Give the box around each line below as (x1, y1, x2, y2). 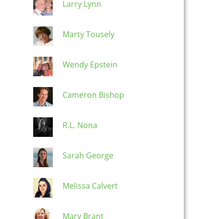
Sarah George (63, 150, 113, 161)
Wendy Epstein (63, 59, 117, 70)
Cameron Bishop (63, 89, 124, 101)
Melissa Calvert (63, 180, 118, 192)
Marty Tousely (63, 29, 114, 40)
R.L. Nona (63, 120, 97, 131)
